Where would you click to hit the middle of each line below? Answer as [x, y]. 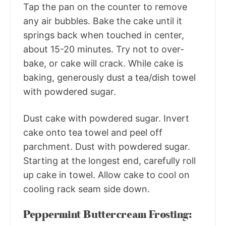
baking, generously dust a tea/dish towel [109, 78]
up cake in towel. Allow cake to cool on [106, 175]
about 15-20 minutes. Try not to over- [104, 49]
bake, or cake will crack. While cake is [103, 64]
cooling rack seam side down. [87, 189]
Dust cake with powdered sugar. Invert [106, 119]
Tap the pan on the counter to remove [105, 7]
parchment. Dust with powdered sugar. [107, 147]
